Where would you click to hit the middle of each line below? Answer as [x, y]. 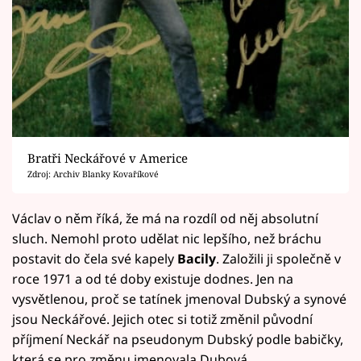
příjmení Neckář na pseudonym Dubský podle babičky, [178, 340]
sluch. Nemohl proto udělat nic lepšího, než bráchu [167, 239]
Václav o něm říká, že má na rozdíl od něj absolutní [165, 219]
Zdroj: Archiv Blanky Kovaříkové [93, 174]
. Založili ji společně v [278, 259]
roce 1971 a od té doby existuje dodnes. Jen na [153, 279]
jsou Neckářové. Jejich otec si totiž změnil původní [162, 320]
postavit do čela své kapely [95, 259]
